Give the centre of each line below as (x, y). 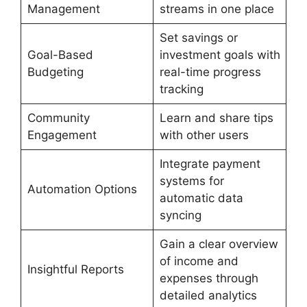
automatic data (201, 198)
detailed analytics (208, 295)
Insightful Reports (75, 269)
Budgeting (55, 72)
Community (58, 118)
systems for (192, 181)
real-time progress (210, 72)
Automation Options (82, 189)
